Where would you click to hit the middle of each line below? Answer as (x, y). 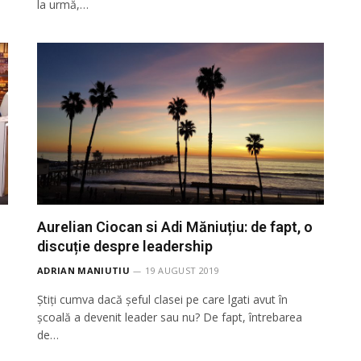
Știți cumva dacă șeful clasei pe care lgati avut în (162, 299)
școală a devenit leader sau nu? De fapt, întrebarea (170, 317)
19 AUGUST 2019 (182, 270)
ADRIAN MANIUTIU (83, 270)
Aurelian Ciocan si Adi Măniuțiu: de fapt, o (175, 226)
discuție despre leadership (125, 246)
